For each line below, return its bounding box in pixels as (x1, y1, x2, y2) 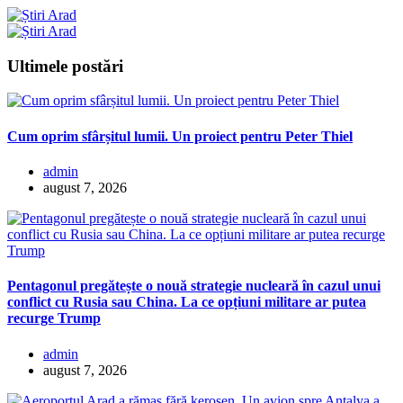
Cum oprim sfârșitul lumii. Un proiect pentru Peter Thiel (7, 128, 353, 144)
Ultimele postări (7, 56, 123, 76)
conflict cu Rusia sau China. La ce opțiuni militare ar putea (7, 294, 366, 310)
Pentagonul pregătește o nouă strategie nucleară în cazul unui (7, 278, 381, 294)
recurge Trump (7, 310, 101, 327)
